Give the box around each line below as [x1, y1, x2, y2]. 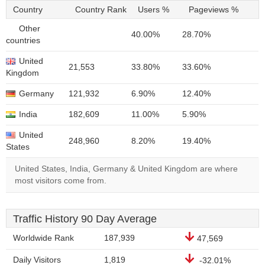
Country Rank [75, 5, 127, 14]
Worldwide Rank [13, 234, 74, 243]
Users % [138, 5, 169, 14]
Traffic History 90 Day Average [13, 213, 157, 225]
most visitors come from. [15, 176, 106, 185]
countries [6, 36, 40, 45]
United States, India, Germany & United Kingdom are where [15, 164, 238, 173]
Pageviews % [189, 5, 238, 14]
